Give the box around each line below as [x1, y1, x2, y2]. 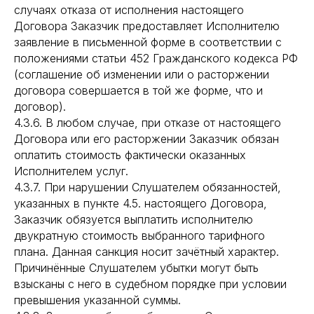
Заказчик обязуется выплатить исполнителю [14, 212, 253, 226]
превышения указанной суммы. [14, 293, 181, 307]
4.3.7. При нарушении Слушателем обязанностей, [14, 180, 281, 194]
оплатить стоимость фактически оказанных [14, 148, 246, 162]
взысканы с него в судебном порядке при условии [14, 277, 287, 291]
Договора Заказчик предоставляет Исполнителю [14, 19, 280, 33]
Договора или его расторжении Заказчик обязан [14, 132, 279, 146]
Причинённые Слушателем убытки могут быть [14, 261, 259, 275]
